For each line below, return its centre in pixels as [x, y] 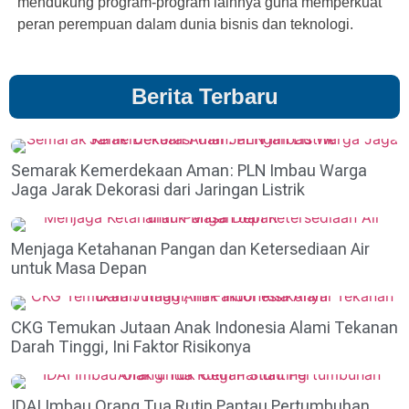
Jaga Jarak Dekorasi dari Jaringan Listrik [158, 190]
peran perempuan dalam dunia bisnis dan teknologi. [185, 24]
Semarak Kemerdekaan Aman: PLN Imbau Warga [189, 171]
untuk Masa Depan [79, 268]
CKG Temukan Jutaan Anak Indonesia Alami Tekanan [204, 328]
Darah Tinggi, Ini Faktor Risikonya [131, 347]
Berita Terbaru [204, 97]
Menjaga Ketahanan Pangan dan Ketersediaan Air [190, 249]
